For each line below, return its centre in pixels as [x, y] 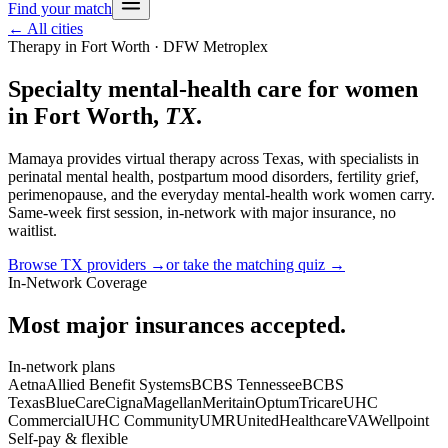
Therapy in [44, 46]
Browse [34, 264]
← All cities [45, 28]
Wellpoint [398, 421]
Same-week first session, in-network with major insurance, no [202, 212]
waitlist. [32, 230]
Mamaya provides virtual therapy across [135, 158]
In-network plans [61, 367]
